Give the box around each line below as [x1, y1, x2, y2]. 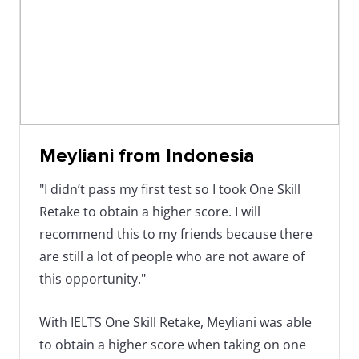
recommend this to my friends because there [39, 225, 313, 244]
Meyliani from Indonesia [39, 144, 255, 168]
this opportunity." [39, 270, 146, 288]
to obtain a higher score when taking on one [39, 336, 306, 354]
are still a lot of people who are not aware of [39, 248, 305, 266]
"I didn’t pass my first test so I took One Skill [39, 180, 301, 199]
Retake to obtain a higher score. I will [39, 203, 260, 221]
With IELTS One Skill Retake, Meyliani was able [39, 313, 312, 332]
